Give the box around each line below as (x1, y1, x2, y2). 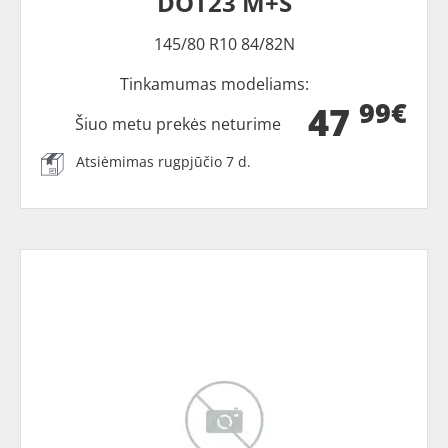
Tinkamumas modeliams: (119, 73, 309, 95)
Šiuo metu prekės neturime (75, 113, 282, 135)
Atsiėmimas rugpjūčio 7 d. (76, 152, 251, 171)
